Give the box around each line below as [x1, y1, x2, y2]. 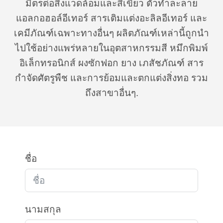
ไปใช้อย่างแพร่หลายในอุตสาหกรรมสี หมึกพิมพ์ [15, 43, 208, 53]
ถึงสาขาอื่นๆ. [85, 88, 138, 98]
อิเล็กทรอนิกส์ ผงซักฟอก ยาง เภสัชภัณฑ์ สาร [19, 58, 204, 68]
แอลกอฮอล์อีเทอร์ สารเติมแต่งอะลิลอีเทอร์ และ [16, 13, 207, 23]
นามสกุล [25, 204, 61, 215]
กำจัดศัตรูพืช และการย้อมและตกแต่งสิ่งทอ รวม [15, 73, 208, 83]
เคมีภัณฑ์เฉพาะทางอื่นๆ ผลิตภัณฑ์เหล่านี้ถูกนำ [14, 28, 209, 38]
